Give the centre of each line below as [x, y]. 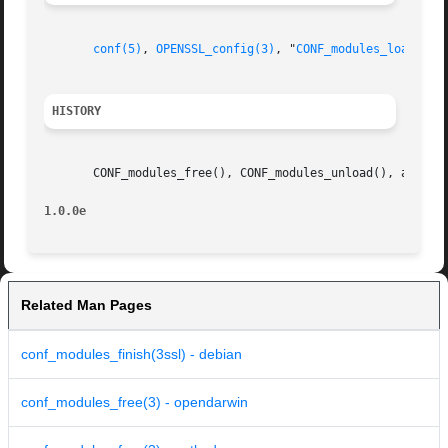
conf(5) [118, 49]
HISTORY [77, 111]
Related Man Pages [86, 305]
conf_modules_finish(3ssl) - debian [131, 354]
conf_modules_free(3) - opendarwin [134, 402]
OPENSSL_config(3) [216, 49]
